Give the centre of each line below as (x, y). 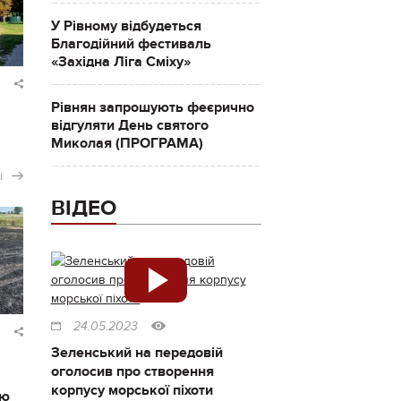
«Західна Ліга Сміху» (120, 62)
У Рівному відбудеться (126, 26)
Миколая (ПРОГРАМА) (127, 143)
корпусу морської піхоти (132, 390)
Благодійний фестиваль (131, 44)
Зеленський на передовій (137, 353)
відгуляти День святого (129, 125)
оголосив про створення (132, 371)
